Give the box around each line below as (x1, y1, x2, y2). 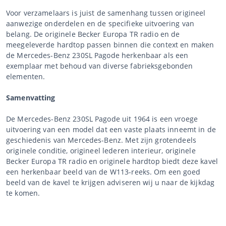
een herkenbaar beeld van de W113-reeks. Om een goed (6, 166, 200, 177)
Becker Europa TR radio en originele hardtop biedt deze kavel (6, 156, 218, 166)
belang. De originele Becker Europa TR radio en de (6, 29, 180, 39)
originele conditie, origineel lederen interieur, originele (6, 145, 196, 155)
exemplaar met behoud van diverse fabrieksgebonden (6, 61, 193, 71)
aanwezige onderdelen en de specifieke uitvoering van (6, 18, 194, 28)
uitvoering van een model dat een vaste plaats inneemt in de (6, 124, 216, 134)
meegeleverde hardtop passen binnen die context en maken (6, 39, 214, 49)
